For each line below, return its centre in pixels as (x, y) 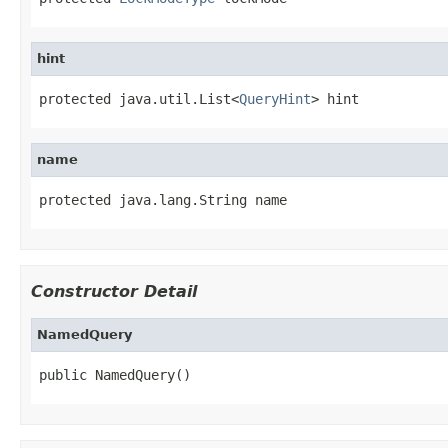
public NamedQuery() (115, 374)
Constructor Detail (114, 291)
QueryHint (275, 98)
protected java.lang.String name (163, 199)
